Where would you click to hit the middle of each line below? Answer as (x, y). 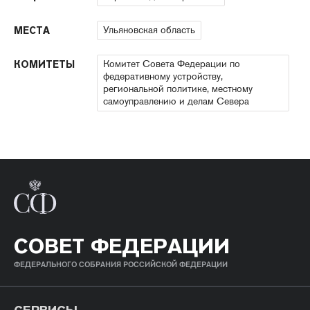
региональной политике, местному (178, 88)
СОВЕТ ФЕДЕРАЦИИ (122, 245)
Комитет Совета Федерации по (172, 63)
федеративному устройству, (163, 76)
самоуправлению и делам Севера (176, 101)
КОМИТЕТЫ (44, 64)
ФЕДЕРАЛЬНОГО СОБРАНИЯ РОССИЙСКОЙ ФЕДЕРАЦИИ (121, 264)
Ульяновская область (149, 29)
